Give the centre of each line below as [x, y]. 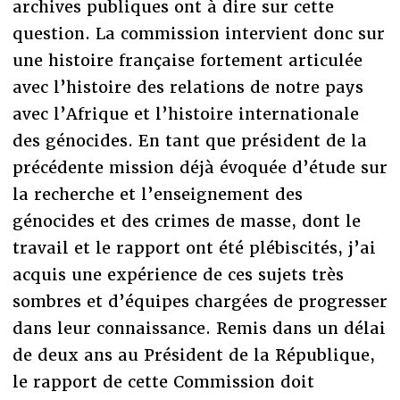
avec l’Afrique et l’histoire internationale [185, 114]
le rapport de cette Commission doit [163, 382]
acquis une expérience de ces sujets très [178, 275]
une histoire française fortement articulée [187, 61]
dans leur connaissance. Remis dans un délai [199, 329]
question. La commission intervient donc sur [198, 34]
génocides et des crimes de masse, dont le [186, 221]
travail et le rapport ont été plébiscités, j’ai [194, 248]
